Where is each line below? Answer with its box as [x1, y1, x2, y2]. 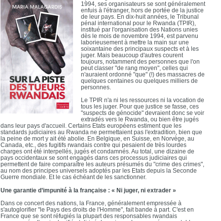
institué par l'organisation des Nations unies [81, 26, 198, 33]
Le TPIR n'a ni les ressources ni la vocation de [81, 97, 205, 103]
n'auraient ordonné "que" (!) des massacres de [81, 71, 205, 77]
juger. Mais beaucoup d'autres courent [81, 52, 184, 58]
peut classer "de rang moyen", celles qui [81, 65, 188, 71]
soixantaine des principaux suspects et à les [81, 45, 199, 52]
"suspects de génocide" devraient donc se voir [81, 110, 205, 116]
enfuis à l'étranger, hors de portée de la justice [81, 7, 204, 13]
